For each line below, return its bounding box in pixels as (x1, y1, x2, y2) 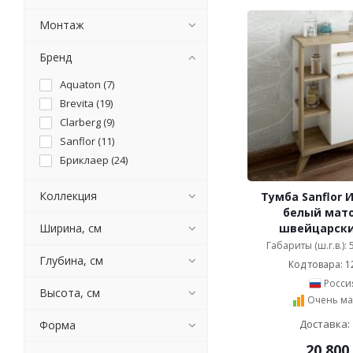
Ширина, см (39, 221, 102, 236)
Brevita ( (60, 96, 99, 110)
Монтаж (39, 17, 84, 32)
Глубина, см (39, 253, 103, 268)
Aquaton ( (60, 77, 106, 91)
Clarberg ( (60, 115, 106, 129)
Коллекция (39, 188, 97, 203)
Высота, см (39, 285, 100, 300)
